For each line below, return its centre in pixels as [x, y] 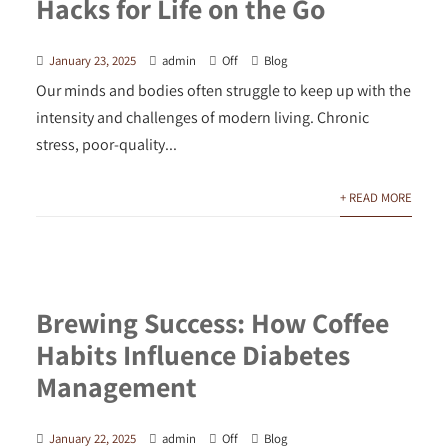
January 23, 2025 [92, 61]
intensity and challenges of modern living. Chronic [202, 118]
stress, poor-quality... [106, 145]
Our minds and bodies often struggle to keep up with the [223, 91]
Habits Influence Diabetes [192, 355]
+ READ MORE [376, 198]
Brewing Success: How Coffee [212, 323]
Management [116, 387]
